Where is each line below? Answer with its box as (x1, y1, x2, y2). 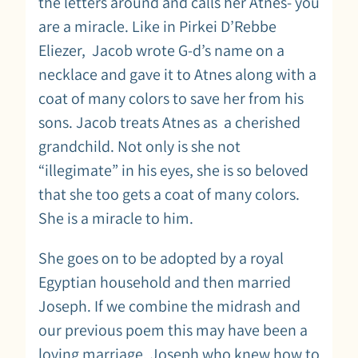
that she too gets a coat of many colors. (38, 183, 303, 205)
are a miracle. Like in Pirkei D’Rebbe (38, 15, 276, 37)
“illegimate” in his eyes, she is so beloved (38, 159, 308, 181)
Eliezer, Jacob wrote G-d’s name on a (38, 39, 284, 61)
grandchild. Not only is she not (38, 135, 241, 157)
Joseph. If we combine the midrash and (38, 295, 300, 316)
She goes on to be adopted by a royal (38, 247, 284, 268)
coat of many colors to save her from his (38, 87, 304, 109)
